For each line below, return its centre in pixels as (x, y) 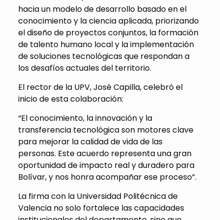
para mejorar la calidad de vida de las (90, 142)
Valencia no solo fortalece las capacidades (101, 208)
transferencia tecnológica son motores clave (106, 130)
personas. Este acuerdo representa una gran (105, 154)
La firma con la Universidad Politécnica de (98, 196)
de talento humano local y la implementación (106, 45)
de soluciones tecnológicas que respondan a (104, 56)
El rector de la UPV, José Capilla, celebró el (100, 87)
